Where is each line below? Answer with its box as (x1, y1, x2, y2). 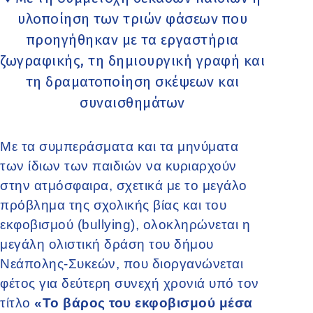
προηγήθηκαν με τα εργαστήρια (26, 31, 239, 48)
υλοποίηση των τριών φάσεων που (17, 10, 248, 27)
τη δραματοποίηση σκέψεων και (25, 73, 240, 90)
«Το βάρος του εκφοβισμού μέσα (34, 295, 253, 310)
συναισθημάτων (80, 94, 185, 111)
